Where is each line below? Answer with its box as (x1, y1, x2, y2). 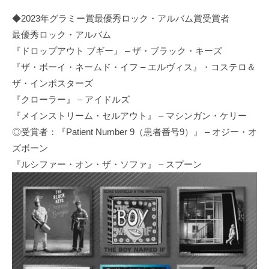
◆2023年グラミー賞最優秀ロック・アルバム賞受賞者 (12, 13, 229, 24)
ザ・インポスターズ (12, 78, 93, 89)
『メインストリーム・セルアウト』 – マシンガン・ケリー (12, 110, 247, 121)
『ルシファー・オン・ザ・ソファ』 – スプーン (12, 159, 202, 170)
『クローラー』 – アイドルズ (12, 94, 130, 105)
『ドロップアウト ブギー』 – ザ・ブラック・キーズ (12, 46, 222, 56)
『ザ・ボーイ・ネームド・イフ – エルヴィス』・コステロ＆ (12, 62, 256, 73)
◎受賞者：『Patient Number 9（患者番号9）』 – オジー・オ (12, 127, 257, 138)
